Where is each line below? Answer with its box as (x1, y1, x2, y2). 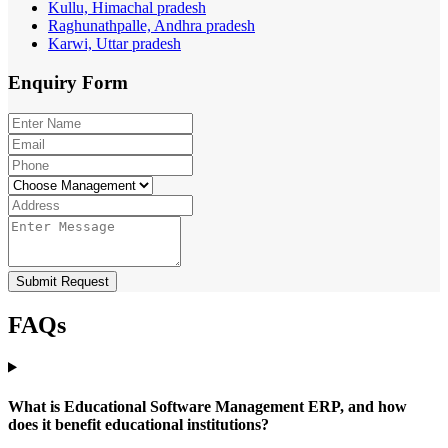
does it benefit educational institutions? (8, 415, 269, 433)
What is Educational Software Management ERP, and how (8, 397, 407, 415)
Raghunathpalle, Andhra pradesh (48, 17, 255, 35)
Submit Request (16, 273, 109, 289)
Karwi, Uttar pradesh (48, 35, 181, 53)
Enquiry (8, 72, 82, 94)
